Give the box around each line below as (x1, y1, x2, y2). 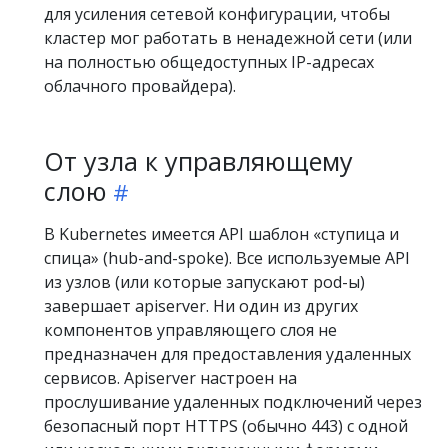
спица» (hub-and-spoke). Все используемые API (44, 247, 410, 270)
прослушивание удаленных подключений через (44, 391, 422, 414)
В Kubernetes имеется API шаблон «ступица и (44, 223, 399, 246)
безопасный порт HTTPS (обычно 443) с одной (44, 415, 408, 438)
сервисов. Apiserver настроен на (44, 367, 297, 390)
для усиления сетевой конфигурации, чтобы (44, 3, 390, 26)
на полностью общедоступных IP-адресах (44, 51, 374, 74)
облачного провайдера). (44, 75, 236, 98)
